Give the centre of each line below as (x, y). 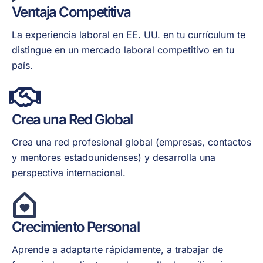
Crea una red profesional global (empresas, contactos (131, 142)
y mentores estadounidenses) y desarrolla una (114, 158)
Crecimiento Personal (75, 227)
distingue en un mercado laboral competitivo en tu (123, 50)
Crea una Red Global (72, 120)
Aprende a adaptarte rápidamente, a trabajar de (117, 250)
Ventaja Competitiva (71, 12)
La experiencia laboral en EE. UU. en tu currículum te (129, 35)
